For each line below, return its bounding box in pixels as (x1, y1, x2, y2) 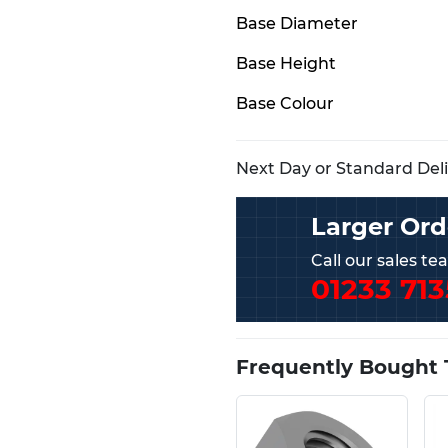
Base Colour (235, 94, 334, 113)
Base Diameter (235, 14, 358, 33)
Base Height (235, 54, 336, 73)
